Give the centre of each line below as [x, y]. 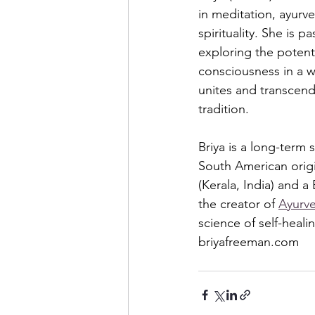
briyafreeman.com [249, 242]
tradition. [227, 109]
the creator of [238, 204]
